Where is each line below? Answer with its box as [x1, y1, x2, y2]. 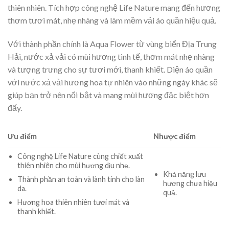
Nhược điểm [153, 131, 196, 141]
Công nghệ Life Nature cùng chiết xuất [17, 152, 143, 161]
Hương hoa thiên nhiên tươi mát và [17, 197, 129, 207]
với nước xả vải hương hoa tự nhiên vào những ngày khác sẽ [8, 77, 218, 87]
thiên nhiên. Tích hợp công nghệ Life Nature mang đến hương [8, 2, 220, 12]
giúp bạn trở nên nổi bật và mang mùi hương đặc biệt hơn [8, 89, 209, 100]
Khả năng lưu [163, 170, 206, 179]
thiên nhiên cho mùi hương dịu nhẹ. [17, 161, 130, 170]
